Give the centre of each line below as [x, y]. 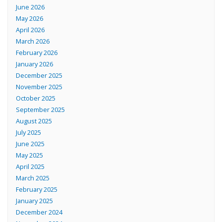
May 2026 [29, 19]
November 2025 [39, 87]
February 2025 [36, 190]
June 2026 [30, 7]
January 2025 [34, 201]
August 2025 [34, 121]
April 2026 [30, 30]
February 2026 [36, 53]
